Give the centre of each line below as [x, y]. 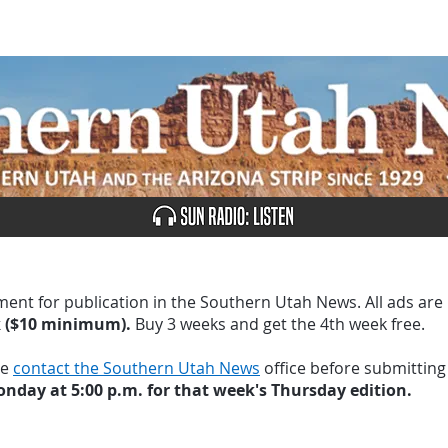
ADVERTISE [160, 28]
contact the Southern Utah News [136, 368]
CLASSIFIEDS [295, 28]
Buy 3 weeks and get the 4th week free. [278, 324]
